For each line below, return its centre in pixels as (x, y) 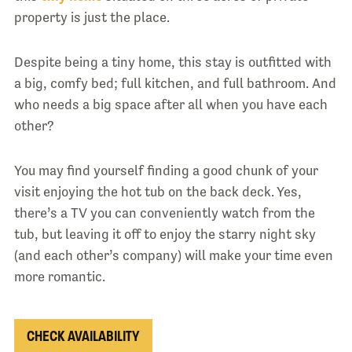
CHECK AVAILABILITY (83, 336)
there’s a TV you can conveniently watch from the (164, 213)
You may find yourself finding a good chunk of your (166, 171)
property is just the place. (92, 18)
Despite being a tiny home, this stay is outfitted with (172, 62)
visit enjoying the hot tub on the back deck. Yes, (158, 192)
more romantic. (59, 277)
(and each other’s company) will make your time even (173, 256)
